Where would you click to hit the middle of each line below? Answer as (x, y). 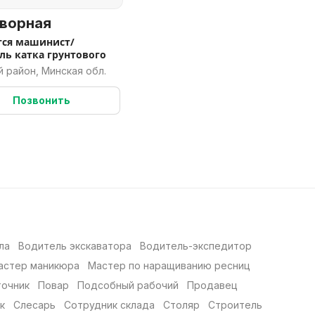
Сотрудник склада (109, 305)
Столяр (181, 305)
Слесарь (34, 305)
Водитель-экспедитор (196, 246)
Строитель (235, 305)
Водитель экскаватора (75, 246)
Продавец (212, 285)
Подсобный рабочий (128, 285)
